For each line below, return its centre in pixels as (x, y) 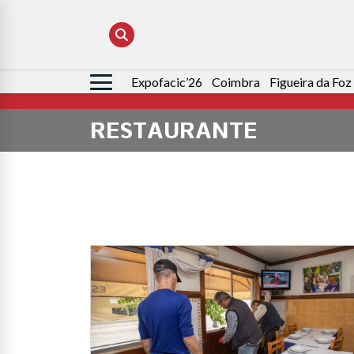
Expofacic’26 (167, 82)
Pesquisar (118, 83)
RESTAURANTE (174, 131)
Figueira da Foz (311, 82)
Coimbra (236, 82)
